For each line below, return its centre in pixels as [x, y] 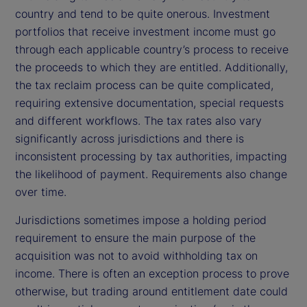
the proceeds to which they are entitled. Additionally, [151, 67]
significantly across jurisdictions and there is [130, 138]
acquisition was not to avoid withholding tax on [136, 255]
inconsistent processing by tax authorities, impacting [151, 156]
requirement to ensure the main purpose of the [135, 237]
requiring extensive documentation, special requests [149, 102]
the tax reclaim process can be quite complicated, [144, 85]
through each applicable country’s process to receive [152, 49]
